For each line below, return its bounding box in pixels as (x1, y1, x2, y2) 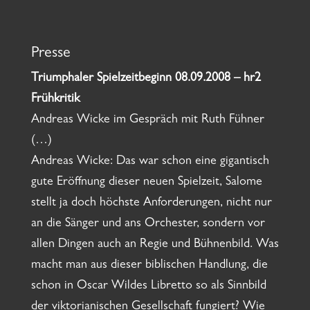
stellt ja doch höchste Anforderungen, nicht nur (30, 197, 272, 210)
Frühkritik (30, 93, 80, 107)
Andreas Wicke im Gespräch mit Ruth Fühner (30, 114, 264, 127)
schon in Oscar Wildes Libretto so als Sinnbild (30, 280, 266, 293)
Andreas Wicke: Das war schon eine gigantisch (30, 156, 269, 169)
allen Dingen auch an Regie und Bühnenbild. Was (30, 239, 279, 252)
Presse (30, 46, 71, 62)
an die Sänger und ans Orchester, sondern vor (30, 218, 265, 231)
